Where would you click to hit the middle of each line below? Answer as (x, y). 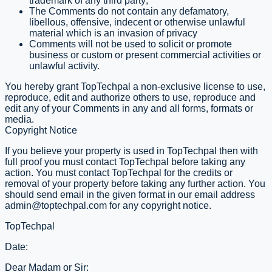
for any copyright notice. (159, 205)
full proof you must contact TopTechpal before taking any (125, 161)
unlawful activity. (64, 66)
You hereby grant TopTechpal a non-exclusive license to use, (135, 86)
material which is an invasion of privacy (113, 33)
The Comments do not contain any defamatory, (129, 11)
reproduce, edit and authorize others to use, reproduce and (130, 97)
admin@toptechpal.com (56, 205)
